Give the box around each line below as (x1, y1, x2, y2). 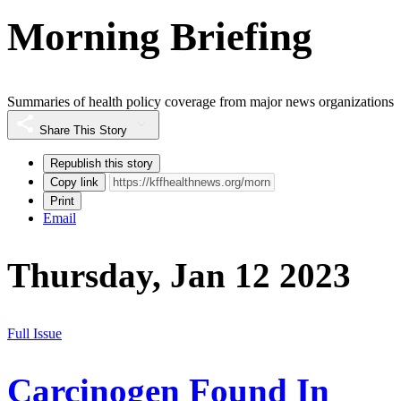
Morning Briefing (7, 13, 312, 59)
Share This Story (39, 124, 127, 138)
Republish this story (50, 157, 153, 171)
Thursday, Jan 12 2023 (7, 256, 351, 295)
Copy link (50, 175, 98, 190)
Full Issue (7, 325, 62, 341)
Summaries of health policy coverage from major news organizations (7, 94, 394, 110)
